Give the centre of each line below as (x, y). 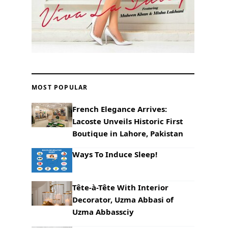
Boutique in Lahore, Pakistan (128, 133)
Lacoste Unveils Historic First (128, 121)
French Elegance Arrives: (120, 109)
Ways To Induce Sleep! (115, 154)
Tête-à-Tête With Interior (120, 187)
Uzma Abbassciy (103, 211)
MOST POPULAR (60, 87)
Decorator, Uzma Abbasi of (123, 199)
